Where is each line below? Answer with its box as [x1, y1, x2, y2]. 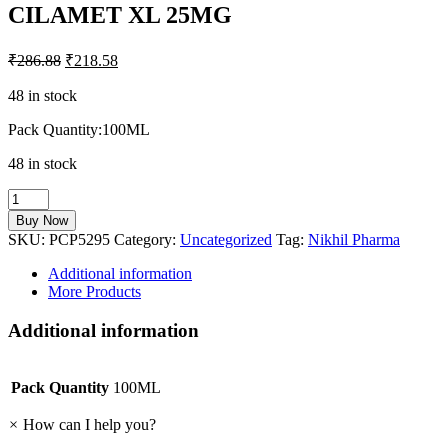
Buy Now [16, 212, 68, 228]
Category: [114, 230, 180, 248]
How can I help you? [23, 416, 156, 434]
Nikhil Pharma [308, 230, 400, 248]
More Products [48, 282, 141, 300]
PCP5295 [49, 230, 110, 248]
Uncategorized [180, 230, 272, 248]
